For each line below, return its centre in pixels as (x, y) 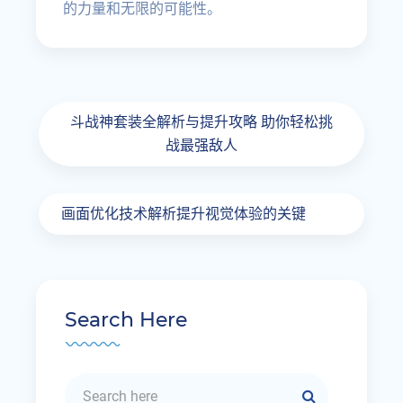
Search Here (126, 320)
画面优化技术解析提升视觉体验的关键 (184, 214)
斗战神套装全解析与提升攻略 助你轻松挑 (201, 122)
